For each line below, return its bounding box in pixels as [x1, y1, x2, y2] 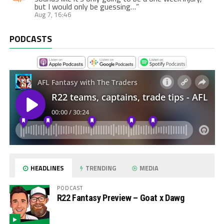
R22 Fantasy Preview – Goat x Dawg [56, 192, 184, 203]
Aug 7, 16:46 [34, 9, 71, 19]
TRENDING [84, 162, 116, 173]
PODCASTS [9, 31, 52, 45]
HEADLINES [29, 162, 64, 173]
